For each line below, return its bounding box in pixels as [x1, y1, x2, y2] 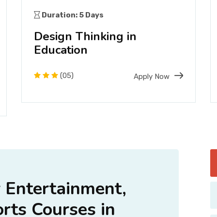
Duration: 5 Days [40, 10, 104, 19]
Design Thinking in [34, 28, 137, 44]
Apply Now [134, 72, 170, 81]
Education [34, 42, 88, 58]
